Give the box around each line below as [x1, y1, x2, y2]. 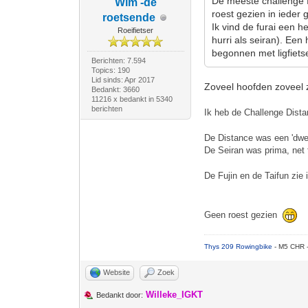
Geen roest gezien [204, 209, 283, 220]
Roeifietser [118, 26, 154, 34]
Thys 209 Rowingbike [204, 243, 275, 250]
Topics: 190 [91, 66, 130, 74]
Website [103, 268, 131, 276]
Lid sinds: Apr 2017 [91, 76, 155, 84]
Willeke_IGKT [146, 289, 203, 300]
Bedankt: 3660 [91, 85, 140, 93]
